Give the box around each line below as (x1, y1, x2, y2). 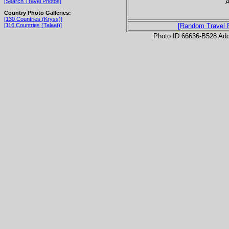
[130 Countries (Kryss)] (4, 15, 62, 22)
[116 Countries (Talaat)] (4, 21, 62, 28)
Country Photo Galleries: (4, 9, 71, 16)
